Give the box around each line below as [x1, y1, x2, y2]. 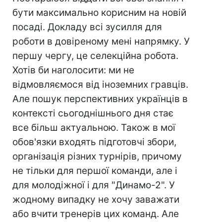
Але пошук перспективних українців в [12, 93, 188, 105]
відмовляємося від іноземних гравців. [12, 79, 188, 90]
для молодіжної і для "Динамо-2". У [12, 179, 175, 191]
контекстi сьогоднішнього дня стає [12, 108, 173, 119]
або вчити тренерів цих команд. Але [12, 208, 179, 220]
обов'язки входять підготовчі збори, [12, 136, 176, 148]
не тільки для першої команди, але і [12, 165, 177, 176]
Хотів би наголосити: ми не [12, 64, 134, 76]
